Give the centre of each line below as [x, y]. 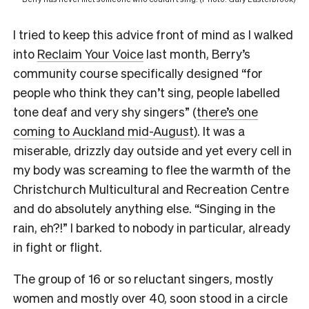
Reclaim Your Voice [90, 53]
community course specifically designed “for [138, 72]
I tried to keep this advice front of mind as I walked [153, 34]
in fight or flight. [58, 246]
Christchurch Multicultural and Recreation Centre [151, 188]
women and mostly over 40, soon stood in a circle [150, 297]
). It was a [219, 130]
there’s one [227, 111]
